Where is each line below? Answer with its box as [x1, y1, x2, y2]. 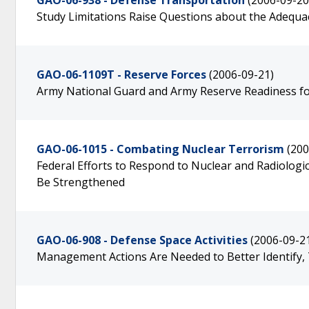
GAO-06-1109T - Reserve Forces [37, 67, 206, 82]
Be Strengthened [37, 175, 125, 190]
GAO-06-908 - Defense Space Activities [37, 232, 248, 248]
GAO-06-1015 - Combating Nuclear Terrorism [37, 141, 284, 157]
